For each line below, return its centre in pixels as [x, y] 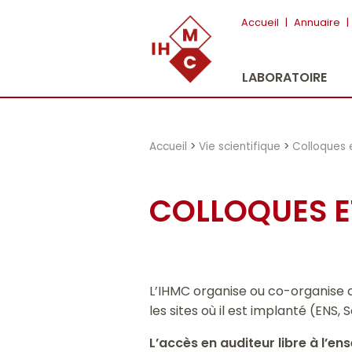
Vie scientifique [240, 146]
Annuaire [317, 22]
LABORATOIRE [284, 77]
